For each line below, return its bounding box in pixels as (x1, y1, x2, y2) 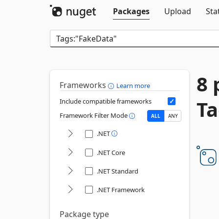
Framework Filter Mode (60, 111, 129, 120)
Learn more (116, 81, 150, 90)
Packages (113, 6, 150, 17)
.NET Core (97, 148, 125, 157)
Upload (164, 6, 191, 17)
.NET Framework (97, 185, 145, 194)
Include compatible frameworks (60, 97, 152, 106)
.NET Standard (97, 167, 138, 175)
